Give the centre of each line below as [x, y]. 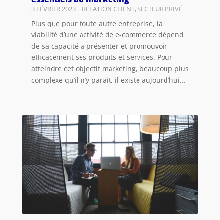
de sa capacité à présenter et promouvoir [99, 46]
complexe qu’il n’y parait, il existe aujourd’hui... [108, 80]
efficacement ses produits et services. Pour [102, 57]
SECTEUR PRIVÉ [160, 9]
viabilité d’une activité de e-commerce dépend [107, 35]
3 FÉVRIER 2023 [53, 9]
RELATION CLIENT [108, 9]
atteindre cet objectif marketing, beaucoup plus [110, 69]
